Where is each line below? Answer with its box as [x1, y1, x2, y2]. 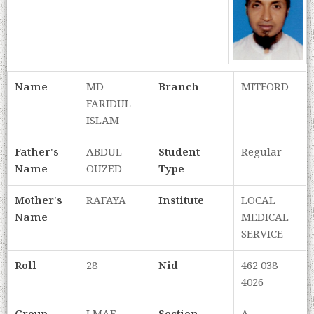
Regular [241, 144, 282, 162]
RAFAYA [86, 193, 127, 210]
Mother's [15, 193, 63, 210]
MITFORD [241, 79, 289, 97]
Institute [158, 193, 205, 210]
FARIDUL [86, 96, 132, 114]
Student [158, 144, 200, 162]
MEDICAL [241, 210, 289, 227]
